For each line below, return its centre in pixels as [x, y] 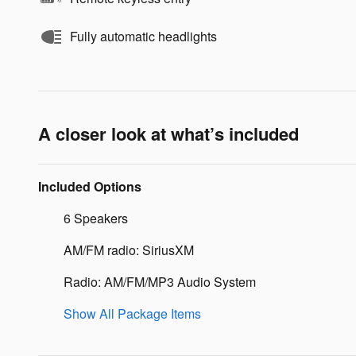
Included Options [90, 187]
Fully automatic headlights [143, 37]
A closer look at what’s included [168, 134]
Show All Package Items [132, 314]
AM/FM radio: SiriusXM [129, 250]
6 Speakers [96, 219]
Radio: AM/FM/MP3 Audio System [160, 282]
